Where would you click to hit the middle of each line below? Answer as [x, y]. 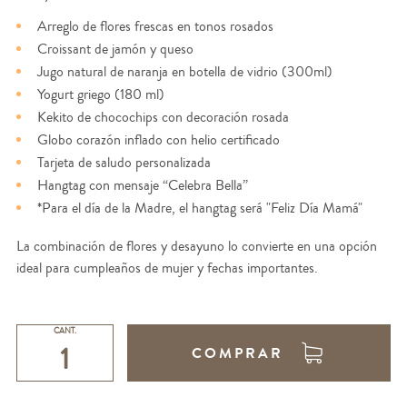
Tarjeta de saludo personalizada [124, 163]
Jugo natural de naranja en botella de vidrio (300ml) [184, 72]
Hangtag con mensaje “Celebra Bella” [142, 186]
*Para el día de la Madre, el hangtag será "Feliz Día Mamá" [199, 208]
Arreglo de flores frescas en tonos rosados [155, 27]
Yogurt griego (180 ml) [100, 95]
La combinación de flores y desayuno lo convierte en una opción [196, 247]
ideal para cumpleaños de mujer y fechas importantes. [167, 268]
